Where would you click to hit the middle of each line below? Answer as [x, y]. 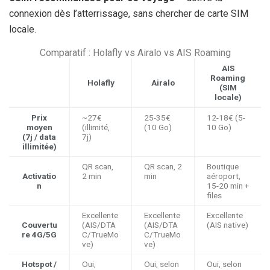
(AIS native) [228, 224]
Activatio [39, 176]
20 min [231, 185]
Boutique [223, 166]
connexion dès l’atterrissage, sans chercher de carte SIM [129, 13]
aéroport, [224, 176]
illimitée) [39, 146]
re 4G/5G [39, 234]
